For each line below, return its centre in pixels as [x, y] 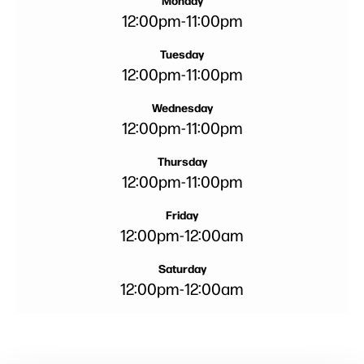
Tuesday [182, 54]
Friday [182, 215]
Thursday [182, 161]
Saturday [182, 269]
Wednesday [182, 108]
